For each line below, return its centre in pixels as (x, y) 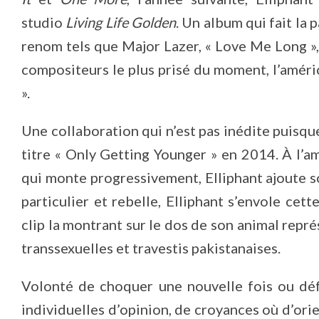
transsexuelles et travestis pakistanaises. (151, 248)
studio (42, 22)
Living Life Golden (121, 22)
